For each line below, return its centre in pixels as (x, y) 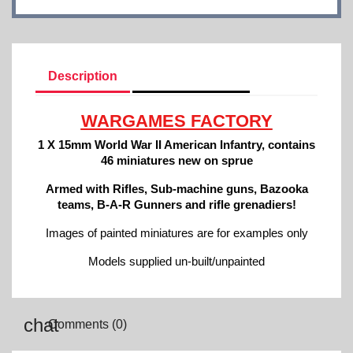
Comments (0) (86, 325)
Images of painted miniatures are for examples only (176, 233)
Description (83, 76)
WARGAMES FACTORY (176, 121)
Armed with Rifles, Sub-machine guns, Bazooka (176, 189)
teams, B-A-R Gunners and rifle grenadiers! (176, 204)
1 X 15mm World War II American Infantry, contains (176, 145)
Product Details (191, 76)
